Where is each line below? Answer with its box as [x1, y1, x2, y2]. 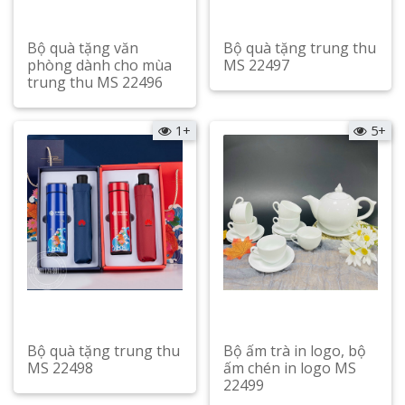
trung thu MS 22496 [27, 72, 163, 93]
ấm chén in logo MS [222, 358, 356, 379]
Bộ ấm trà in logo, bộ [222, 341, 366, 362]
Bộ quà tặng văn [27, 38, 138, 59]
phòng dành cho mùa [27, 55, 172, 76]
